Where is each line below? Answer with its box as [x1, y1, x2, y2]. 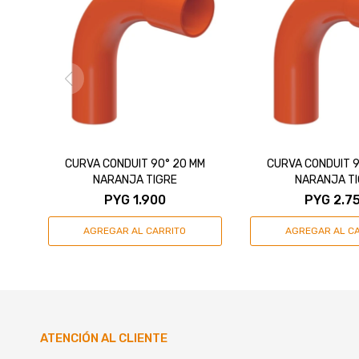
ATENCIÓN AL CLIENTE [40, 330, 167, 345]
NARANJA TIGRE [92, 172, 177, 187]
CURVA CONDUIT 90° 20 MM [64, 156, 205, 171]
